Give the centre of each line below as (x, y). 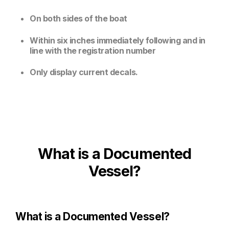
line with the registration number (93, 50)
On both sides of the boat (78, 19)
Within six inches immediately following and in (118, 40)
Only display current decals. (84, 72)
